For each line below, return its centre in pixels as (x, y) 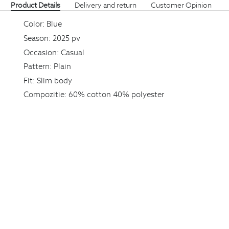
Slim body (54, 80)
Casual (72, 52)
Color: (34, 24)
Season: (37, 38)
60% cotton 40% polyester (116, 94)
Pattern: (38, 66)
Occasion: (41, 52)
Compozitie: (45, 94)
